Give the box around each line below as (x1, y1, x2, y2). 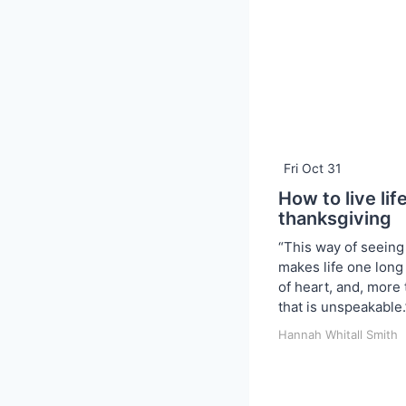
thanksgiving (278, 207, 391, 229)
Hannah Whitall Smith (278, 326, 398, 342)
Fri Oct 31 (284, 159, 342, 176)
